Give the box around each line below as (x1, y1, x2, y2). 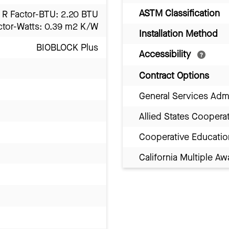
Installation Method (139, 28, 218, 40)
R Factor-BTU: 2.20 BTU (2, 8, 98, 21)
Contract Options (139, 70, 209, 82)
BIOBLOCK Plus (36, 41, 98, 54)
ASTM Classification (139, 7, 220, 20)
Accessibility (139, 48, 193, 61)
